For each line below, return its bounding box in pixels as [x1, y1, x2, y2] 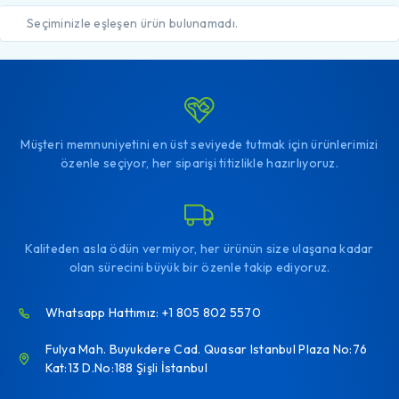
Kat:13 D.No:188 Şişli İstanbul [45, 360, 208, 376]
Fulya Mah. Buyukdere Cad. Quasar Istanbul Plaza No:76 [45, 341, 368, 357]
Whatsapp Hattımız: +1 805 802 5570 [45, 305, 262, 321]
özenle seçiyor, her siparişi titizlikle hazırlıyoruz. [61, 155, 338, 171]
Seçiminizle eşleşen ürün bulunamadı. [27, 15, 239, 31]
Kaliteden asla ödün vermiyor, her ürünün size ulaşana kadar [25, 240, 374, 256]
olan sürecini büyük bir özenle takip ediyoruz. [69, 259, 330, 275]
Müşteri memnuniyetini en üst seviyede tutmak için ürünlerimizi [20, 136, 379, 152]
